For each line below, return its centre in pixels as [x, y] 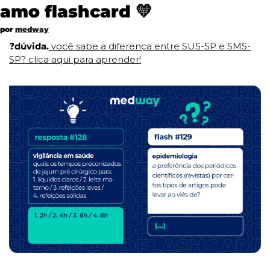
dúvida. [32, 46]
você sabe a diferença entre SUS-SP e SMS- [150, 46]
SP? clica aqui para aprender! [75, 59]
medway [32, 29]
